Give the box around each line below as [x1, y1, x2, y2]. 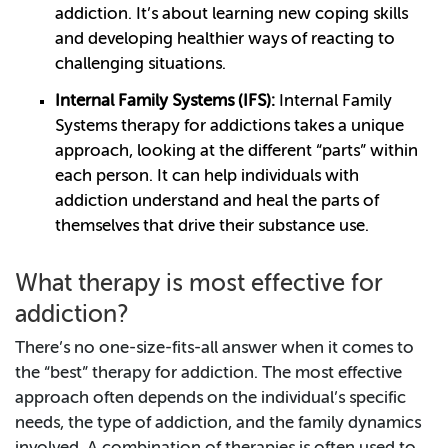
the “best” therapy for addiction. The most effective [15, 365, 402, 383]
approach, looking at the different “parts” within [55, 143, 418, 161]
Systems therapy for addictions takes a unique [55, 118, 404, 136]
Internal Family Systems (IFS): [55, 93, 275, 111]
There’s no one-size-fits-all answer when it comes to [15, 340, 414, 358]
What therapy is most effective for [15, 272, 383, 297]
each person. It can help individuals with [55, 168, 359, 186]
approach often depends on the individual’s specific [15, 390, 406, 408]
